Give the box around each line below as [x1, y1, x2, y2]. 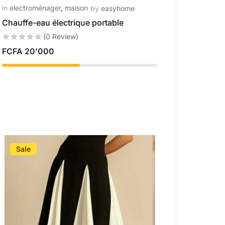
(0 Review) [43, 32, 79, 41]
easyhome [101, 4, 135, 13]
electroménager [10, 4, 61, 12]
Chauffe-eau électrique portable [2, 18, 124, 28]
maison [65, 4, 88, 12]
